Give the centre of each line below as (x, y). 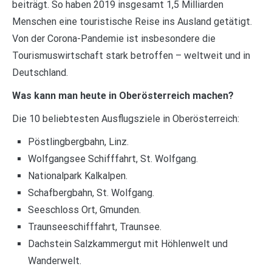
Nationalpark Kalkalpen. (77, 175)
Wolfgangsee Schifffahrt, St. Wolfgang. (113, 158)
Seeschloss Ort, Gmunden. (84, 209)
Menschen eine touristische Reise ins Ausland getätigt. (132, 21)
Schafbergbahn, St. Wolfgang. (91, 192)
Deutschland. (40, 72)
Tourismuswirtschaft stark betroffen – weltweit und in (131, 55)
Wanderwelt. (54, 260)
